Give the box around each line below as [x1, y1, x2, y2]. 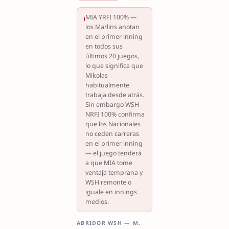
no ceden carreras [85, 129, 139, 139]
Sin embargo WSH [85, 100, 139, 109]
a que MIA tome [85, 158, 132, 168]
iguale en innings [85, 188, 137, 197]
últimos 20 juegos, [85, 52, 139, 61]
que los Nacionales [85, 120, 141, 129]
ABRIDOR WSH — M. [77, 219, 141, 226]
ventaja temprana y [85, 168, 143, 177]
